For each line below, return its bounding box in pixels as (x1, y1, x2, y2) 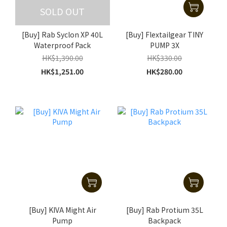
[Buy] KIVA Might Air (28, 205, 96, 215)
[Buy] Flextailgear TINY (126, 29, 204, 40)
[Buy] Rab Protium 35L (126, 205, 203, 215)
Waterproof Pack (34, 40, 91, 50)
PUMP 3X (149, 40, 179, 50)
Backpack (148, 215, 181, 226)
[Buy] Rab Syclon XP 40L (22, 29, 103, 40)
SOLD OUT (40, 4, 85, 18)
